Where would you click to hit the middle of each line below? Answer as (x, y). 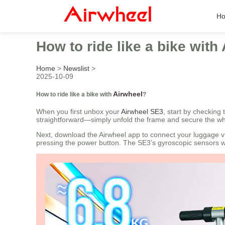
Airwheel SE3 (142, 112)
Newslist (76, 68)
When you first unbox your (79, 112)
